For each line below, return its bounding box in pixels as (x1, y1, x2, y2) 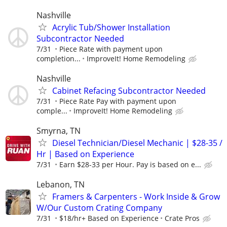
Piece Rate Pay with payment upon (59, 96, 176, 106)
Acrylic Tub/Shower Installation (52, 21, 170, 33)
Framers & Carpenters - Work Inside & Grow (52, 191, 220, 203)
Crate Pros (165, 213, 200, 223)
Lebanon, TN (36, 179, 85, 191)
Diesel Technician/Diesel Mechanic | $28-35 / (52, 137, 222, 148)
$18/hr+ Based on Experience (59, 213, 159, 223)
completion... (36, 53, 81, 63)
